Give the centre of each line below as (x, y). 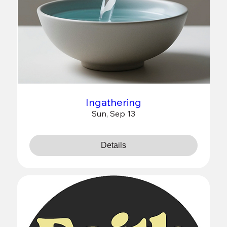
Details (113, 145)
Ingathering (113, 102)
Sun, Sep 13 (113, 113)
